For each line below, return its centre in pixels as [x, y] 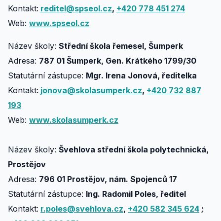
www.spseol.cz [59, 23]
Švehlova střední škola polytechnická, [134, 149]
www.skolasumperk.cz [74, 120]
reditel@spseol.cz [76, 8]
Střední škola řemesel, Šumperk [121, 46]
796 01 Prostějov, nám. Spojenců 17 [108, 179]
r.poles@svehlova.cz [82, 209]
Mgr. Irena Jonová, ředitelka [141, 75]
